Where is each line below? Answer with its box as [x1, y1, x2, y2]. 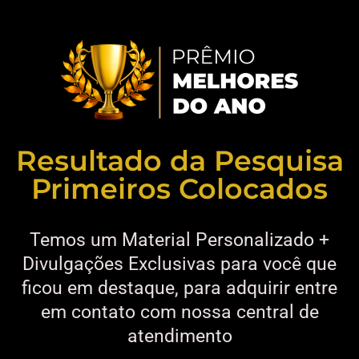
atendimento [127, 325, 232, 347]
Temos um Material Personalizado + [30, 229, 329, 251]
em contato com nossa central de [40, 301, 319, 323]
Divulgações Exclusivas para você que [22, 253, 337, 275]
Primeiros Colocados [31, 171, 328, 206]
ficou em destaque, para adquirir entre [22, 277, 337, 299]
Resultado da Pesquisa [15, 143, 344, 178]
